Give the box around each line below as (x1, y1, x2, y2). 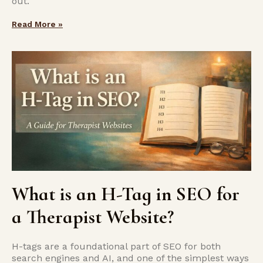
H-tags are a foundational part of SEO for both (12, 241, 221, 252)
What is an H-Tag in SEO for (12, 183, 240, 205)
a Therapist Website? (12, 205, 174, 228)
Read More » (12, 19, 63, 29)
